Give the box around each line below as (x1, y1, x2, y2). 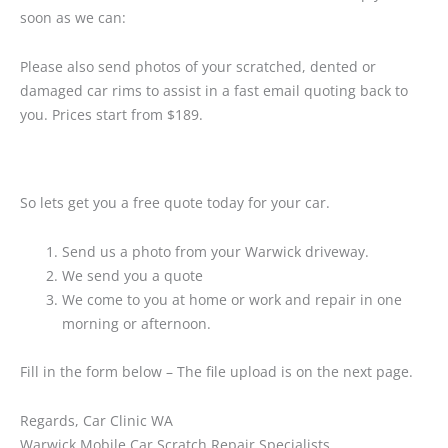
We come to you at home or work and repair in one (62, 289, 402, 309)
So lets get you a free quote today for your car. (20, 193, 330, 213)
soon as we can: (20, 8, 126, 28)
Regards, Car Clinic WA (20, 410, 173, 430)
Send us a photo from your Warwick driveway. (62, 241, 369, 261)
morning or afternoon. (62, 313, 211, 333)
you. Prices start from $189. (20, 104, 203, 124)
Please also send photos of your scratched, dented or (20, 56, 376, 76)
